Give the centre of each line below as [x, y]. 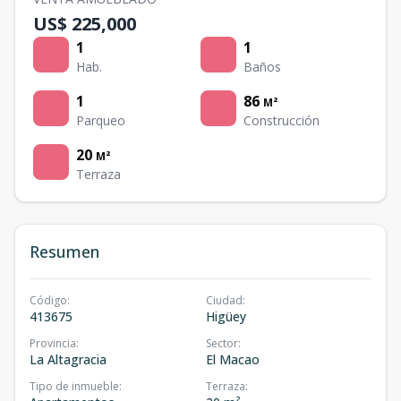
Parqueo [101, 120]
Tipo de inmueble [74, 386]
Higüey [226, 316]
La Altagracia [68, 359]
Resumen [64, 252]
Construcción [282, 120]
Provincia [53, 343]
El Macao [233, 359]
